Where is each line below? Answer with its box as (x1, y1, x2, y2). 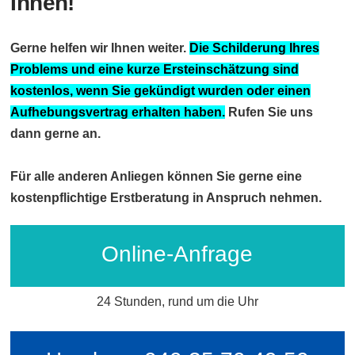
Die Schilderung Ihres (189, 41, 320, 55)
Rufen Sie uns (225, 105, 314, 120)
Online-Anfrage (101, 242, 254, 267)
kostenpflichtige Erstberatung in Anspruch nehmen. (10, 191, 323, 205)
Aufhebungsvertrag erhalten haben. (10, 105, 226, 120)
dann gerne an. (10, 127, 101, 141)
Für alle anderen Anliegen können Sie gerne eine (10, 170, 303, 184)
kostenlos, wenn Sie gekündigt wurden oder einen (10, 84, 311, 98)
